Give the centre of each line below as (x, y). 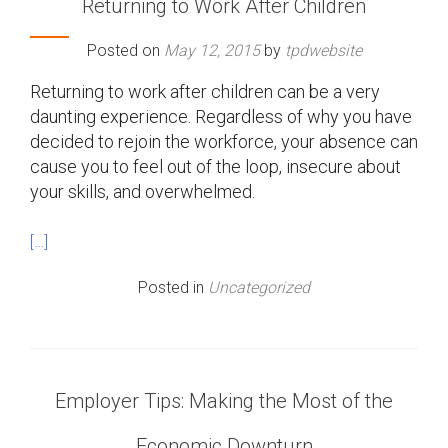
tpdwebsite (323, 50)
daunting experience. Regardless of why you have (221, 116)
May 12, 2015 (211, 50)
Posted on (125, 50)
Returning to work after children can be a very (205, 91)
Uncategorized (259, 287)
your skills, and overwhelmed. (142, 191)
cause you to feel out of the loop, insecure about (215, 166)
